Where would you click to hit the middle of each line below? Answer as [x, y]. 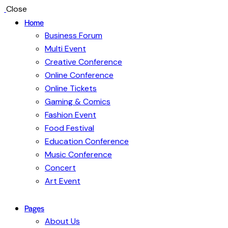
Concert [60, 168]
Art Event [63, 181]
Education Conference [87, 141]
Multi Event [65, 49]
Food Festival [69, 128]
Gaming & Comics [78, 102]
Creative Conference [83, 62]
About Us [62, 221]
